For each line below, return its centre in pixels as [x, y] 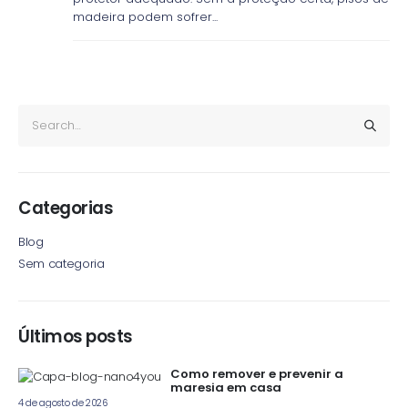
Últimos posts [76, 337]
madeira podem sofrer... [145, 17]
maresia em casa [226, 388]
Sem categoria [61, 264]
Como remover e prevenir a [257, 374]
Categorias [66, 209]
